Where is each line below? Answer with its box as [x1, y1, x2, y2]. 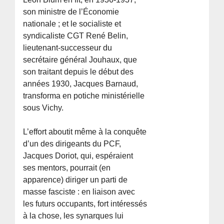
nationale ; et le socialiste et [23, 19, 121, 28]
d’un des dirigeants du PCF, [23, 139, 121, 148]
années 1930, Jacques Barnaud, [23, 79, 138, 88]
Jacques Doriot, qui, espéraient [23, 151, 133, 160]
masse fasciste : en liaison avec [23, 187, 135, 196]
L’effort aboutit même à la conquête [23, 127, 147, 136]
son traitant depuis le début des [23, 67, 134, 76]
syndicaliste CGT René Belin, [23, 31, 128, 40]
